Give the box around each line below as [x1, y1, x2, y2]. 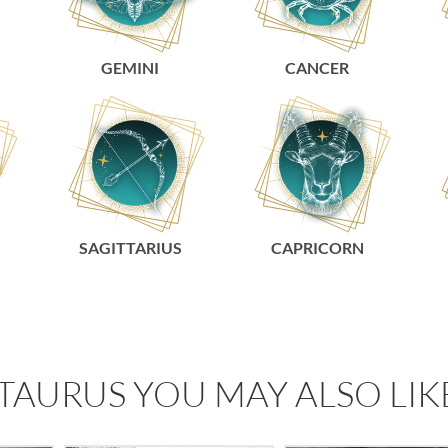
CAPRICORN [270, 238, 364, 257]
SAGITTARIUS [78, 238, 182, 257]
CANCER [285, 58, 350, 77]
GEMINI [101, 58, 160, 77]
